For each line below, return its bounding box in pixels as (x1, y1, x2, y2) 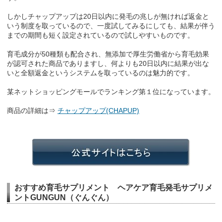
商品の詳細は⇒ (7, 107, 57, 115)
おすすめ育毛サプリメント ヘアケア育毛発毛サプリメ (14, 183, 213, 192)
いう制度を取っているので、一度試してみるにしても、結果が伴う (7, 22, 215, 30)
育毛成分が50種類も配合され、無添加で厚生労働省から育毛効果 (7, 50, 209, 58)
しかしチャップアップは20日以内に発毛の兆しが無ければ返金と (7, 12, 209, 21)
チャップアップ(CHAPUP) (57, 107, 139, 115)
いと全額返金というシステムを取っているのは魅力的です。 (7, 69, 194, 77)
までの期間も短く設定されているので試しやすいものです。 (7, 31, 194, 40)
